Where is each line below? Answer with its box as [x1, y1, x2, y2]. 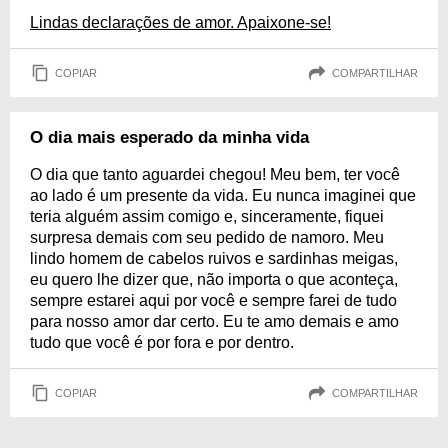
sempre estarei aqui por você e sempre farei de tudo [30, 292, 397, 309]
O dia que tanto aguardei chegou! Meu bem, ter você [30, 166, 400, 183]
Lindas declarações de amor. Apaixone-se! [30, 14, 331, 31]
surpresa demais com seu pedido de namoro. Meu [30, 229, 384, 246]
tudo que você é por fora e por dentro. [30, 334, 294, 351]
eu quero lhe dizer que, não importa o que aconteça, [30, 271, 398, 288]
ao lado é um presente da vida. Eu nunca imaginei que [30, 187, 416, 204]
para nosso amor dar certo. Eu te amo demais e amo [30, 313, 399, 330]
